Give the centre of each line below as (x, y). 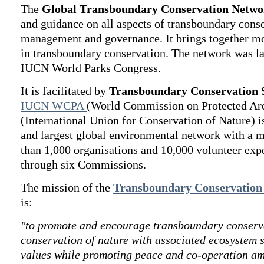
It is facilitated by (65, 91)
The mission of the (67, 187)
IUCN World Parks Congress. (91, 68)
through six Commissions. (83, 164)
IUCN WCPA (52, 105)
